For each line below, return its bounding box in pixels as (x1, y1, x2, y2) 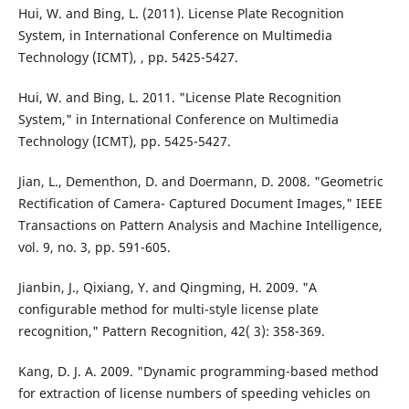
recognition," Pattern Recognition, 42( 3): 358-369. (17, 322, 325, 341)
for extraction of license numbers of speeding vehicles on (17, 384, 371, 403)
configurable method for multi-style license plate (17, 300, 319, 319)
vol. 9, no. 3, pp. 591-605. (17, 238, 171, 257)
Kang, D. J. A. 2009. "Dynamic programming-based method (17, 362, 379, 381)
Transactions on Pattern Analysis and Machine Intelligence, (17, 216, 383, 235)
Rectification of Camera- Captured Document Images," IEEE (17, 194, 383, 213)
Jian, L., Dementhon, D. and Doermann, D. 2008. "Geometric (17, 173, 383, 191)
